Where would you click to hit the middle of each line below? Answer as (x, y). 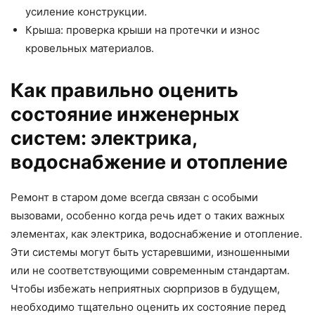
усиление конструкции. (86, 12)
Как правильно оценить (124, 91)
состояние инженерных (125, 115)
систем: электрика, (104, 139)
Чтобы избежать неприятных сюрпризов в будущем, (145, 289)
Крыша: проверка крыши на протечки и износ (142, 30)
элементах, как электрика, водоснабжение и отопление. (156, 234)
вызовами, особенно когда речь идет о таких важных (148, 216)
